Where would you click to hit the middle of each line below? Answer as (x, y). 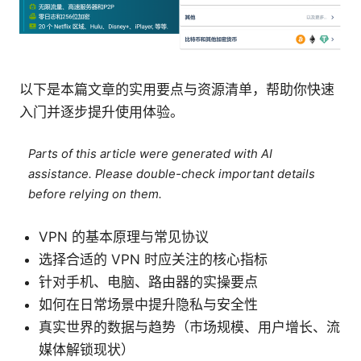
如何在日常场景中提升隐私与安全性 (148, 305)
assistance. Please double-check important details (172, 174)
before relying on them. (95, 195)
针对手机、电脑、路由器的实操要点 (148, 282)
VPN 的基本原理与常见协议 (124, 237)
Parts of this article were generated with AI (151, 154)
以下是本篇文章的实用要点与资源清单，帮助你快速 (177, 90)
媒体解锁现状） (87, 350)
